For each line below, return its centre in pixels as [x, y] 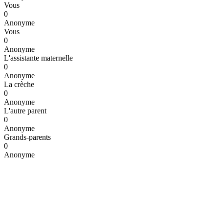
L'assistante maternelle [38, 58]
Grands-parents [27, 137]
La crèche [19, 84]
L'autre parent [25, 110]
